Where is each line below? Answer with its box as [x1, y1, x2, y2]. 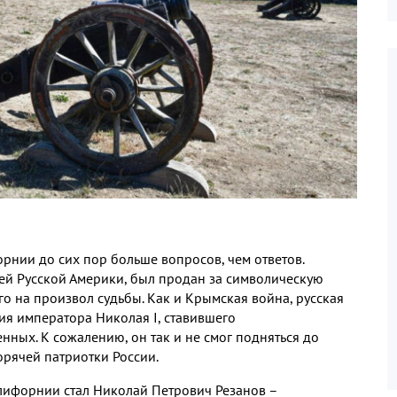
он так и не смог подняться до [131, 327, 319, 346]
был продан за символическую [130, 269, 323, 287]
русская [296, 288, 344, 307]
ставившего [164, 307, 236, 326]
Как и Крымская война [147, 288, 290, 307]
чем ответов [228, 249, 302, 268]
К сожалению [41, 327, 125, 346]
